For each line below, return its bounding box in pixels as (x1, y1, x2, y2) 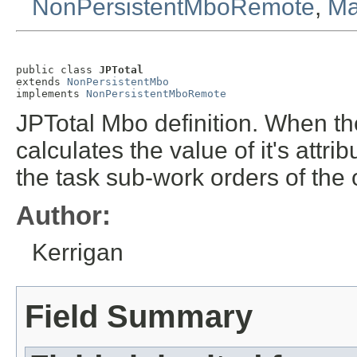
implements (16, 88, 86, 100)
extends (16, 76, 67, 88)
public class (16, 64, 99, 76)
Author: (16, 201, 111, 231)
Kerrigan (32, 239, 124, 266)
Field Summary (25, 299, 253, 335)
